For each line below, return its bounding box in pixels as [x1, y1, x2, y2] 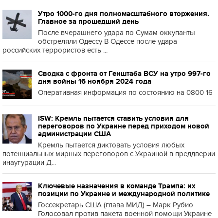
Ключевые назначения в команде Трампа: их [38, 182, 196, 190]
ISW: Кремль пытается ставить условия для [38, 114, 189, 122]
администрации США [38, 130, 111, 138]
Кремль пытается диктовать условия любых [38, 141, 184, 149]
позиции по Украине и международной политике [38, 190, 210, 198]
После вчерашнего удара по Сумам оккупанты [38, 28, 195, 37]
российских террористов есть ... [2, 46, 108, 54]
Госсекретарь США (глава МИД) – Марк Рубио [38, 200, 193, 209]
